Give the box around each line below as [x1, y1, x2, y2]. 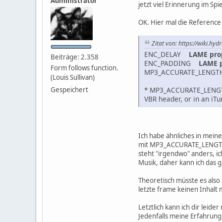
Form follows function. [51, 63, 118, 72]
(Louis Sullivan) [51, 72, 95, 82]
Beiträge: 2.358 [51, 52, 99, 61]
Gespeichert [51, 85, 88, 94]
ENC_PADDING [144, 58, 199, 68]
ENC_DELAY [144, 50, 189, 59]
